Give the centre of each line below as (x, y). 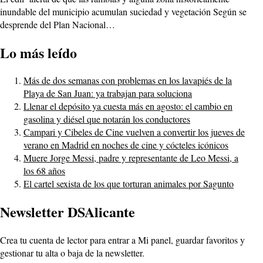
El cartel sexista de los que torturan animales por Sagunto (129, 184)
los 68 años (44, 171)
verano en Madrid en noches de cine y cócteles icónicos (126, 145)
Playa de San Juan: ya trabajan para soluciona (108, 93)
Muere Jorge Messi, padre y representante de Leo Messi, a (131, 158)
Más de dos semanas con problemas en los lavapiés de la (128, 80)
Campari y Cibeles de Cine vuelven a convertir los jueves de (134, 132)
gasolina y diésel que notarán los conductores (107, 119)
